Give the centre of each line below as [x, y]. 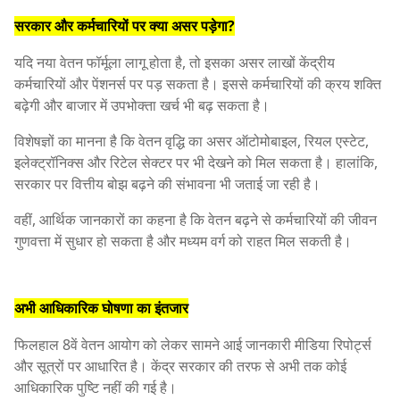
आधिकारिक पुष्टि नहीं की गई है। [96, 387]
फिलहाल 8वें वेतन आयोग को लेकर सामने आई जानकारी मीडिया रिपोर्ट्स [193, 344]
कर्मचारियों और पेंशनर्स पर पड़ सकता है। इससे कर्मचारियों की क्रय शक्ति [198, 84]
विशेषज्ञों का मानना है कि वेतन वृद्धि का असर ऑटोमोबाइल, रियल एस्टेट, [192, 142]
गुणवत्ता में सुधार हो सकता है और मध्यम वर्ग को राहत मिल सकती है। [183, 242]
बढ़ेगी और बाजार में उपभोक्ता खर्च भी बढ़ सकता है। [142, 106]
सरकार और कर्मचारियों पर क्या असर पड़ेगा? [125, 26]
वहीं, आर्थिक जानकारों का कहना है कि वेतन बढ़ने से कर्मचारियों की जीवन [196, 220]
